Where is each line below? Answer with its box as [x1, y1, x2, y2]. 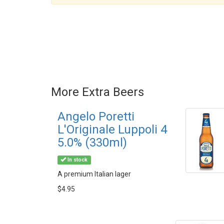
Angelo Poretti [57, 109, 134, 123]
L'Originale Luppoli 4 [57, 122, 167, 136]
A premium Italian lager [57, 170, 131, 178]
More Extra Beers [51, 85, 144, 99]
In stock [66, 156, 88, 163]
